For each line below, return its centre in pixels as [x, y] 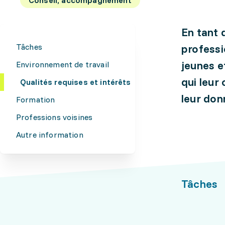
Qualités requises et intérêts [76, 82]
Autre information [50, 135]
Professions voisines [54, 117]
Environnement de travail [63, 64]
